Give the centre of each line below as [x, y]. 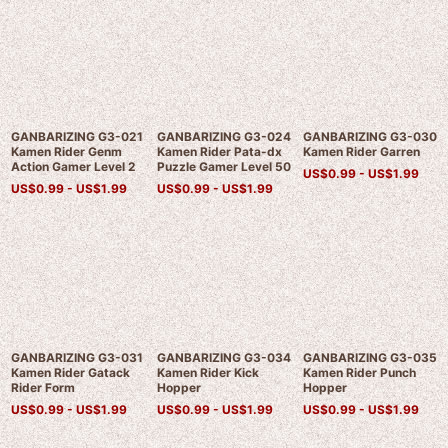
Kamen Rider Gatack [70, 373]
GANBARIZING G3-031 [77, 358]
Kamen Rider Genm [66, 152]
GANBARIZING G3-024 [223, 137]
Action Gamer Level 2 [73, 167]
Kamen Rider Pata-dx [219, 152]
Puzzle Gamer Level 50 [223, 167]
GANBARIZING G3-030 [369, 137]
